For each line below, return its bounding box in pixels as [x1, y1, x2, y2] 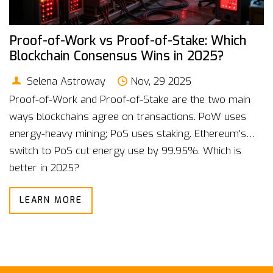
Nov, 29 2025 [130, 74, 192, 88]
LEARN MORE [19, 194, 82, 206]
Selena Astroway [24, 74, 105, 88]
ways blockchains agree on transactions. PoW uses [9, 109, 246, 123]
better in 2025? [9, 160, 79, 174]
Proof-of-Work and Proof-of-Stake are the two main [9, 92, 250, 106]
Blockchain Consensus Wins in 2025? [9, 48, 224, 65]
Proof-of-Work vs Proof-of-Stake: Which [9, 32, 247, 50]
